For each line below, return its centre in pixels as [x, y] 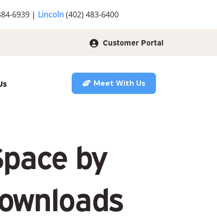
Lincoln [52, 15]
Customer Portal [132, 42]
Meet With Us [119, 83]
